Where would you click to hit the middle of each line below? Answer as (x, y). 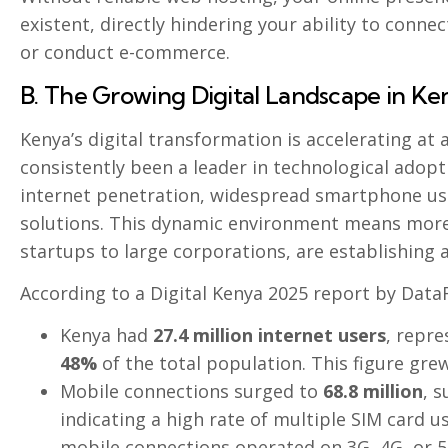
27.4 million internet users (269, 335)
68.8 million (373, 391)
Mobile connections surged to (191, 391)
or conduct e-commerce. (125, 52)
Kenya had (106, 335)
